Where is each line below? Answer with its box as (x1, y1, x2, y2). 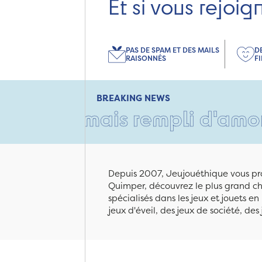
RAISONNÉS (126, 53, 166, 63)
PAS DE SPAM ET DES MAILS (126, 44, 219, 55)
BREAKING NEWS (96, 92, 170, 104)
